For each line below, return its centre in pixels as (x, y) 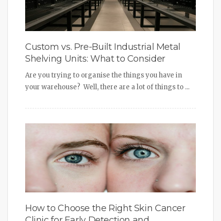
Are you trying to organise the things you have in (104, 75)
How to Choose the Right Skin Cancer (105, 208)
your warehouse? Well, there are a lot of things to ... (107, 87)
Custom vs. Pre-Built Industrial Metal (103, 47)
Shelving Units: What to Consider (95, 58)
